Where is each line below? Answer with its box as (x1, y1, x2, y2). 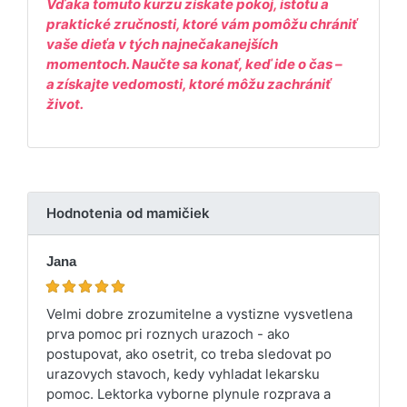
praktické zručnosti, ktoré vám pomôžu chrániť (46, 15, 357, 33)
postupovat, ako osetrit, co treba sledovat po (46, 344, 332, 362)
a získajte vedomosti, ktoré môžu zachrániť (46, 74, 331, 93)
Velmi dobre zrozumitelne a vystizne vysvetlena (46, 304, 352, 323)
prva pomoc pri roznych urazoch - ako (46, 324, 290, 342)
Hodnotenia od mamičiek (46, 203, 210, 222)
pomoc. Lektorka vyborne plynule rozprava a (46, 384, 331, 402)
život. (46, 94, 84, 113)
